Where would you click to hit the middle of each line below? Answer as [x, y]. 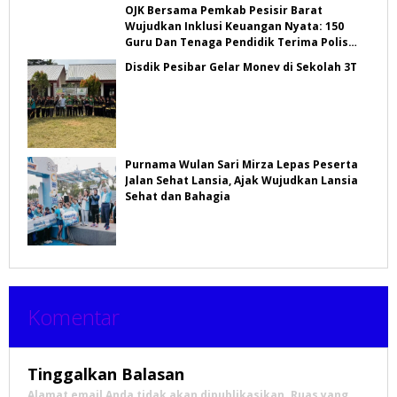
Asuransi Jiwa [163, 58]
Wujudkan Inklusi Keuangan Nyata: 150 [205, 27]
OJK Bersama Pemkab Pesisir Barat [224, 11]
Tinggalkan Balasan [106, 374]
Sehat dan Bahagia [178, 197]
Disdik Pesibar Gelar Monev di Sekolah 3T [241, 67]
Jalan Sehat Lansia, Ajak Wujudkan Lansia [241, 181]
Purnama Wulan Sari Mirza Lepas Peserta [241, 165]
